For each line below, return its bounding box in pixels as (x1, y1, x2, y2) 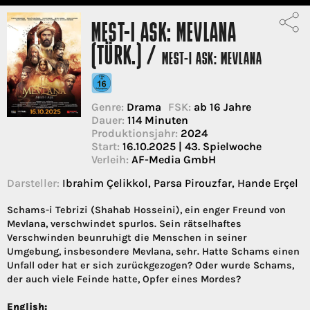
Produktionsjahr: (91, 126, 178, 140)
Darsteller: (7, 176, 60, 190)
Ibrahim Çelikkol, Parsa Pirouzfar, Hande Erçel (60, 176, 298, 190)
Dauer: (91, 113, 125, 127)
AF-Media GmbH (129, 152, 216, 166)
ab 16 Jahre (191, 100, 251, 113)
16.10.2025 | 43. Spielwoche (120, 139, 262, 153)
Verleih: (91, 152, 129, 166)
